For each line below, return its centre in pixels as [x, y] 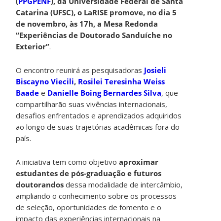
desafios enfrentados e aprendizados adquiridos [99, 115]
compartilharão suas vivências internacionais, [92, 104]
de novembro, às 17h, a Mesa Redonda [87, 23]
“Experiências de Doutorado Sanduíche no [94, 35]
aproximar [139, 162]
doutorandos [40, 184]
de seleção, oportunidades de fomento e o [89, 207]
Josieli [155, 70]
